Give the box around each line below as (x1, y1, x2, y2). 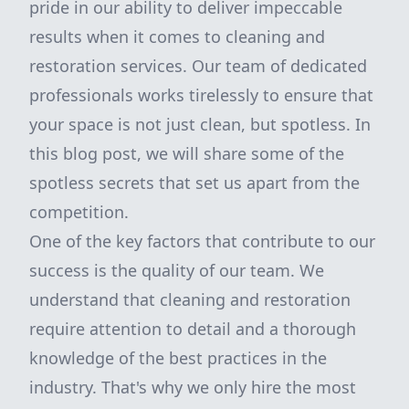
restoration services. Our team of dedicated (29, 55, 367, 77)
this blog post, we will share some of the (29, 142, 344, 164)
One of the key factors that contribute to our (29, 230, 375, 252)
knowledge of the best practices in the (29, 347, 327, 369)
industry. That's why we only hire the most (29, 376, 356, 398)
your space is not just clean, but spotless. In (29, 113, 371, 135)
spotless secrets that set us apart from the (29, 172, 360, 194)
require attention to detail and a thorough (29, 318, 356, 340)
